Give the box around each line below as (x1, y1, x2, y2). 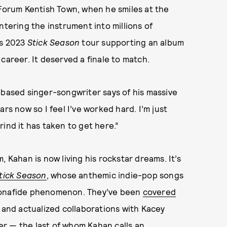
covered (142, 186, 176, 197)
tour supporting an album (80, 37, 184, 47)
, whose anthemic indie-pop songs (46, 170, 184, 180)
